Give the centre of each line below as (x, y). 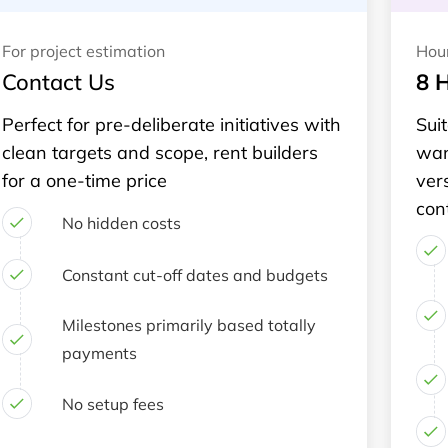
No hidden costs (122, 222)
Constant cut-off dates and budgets (195, 274)
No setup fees (113, 403)
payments (100, 353)
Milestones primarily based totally (189, 325)
